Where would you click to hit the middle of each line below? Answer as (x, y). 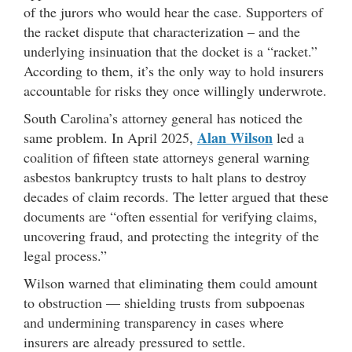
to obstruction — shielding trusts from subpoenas (164, 302)
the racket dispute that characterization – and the (162, 31)
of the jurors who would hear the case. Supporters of (173, 12)
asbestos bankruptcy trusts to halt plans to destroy (165, 177)
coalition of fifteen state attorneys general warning (167, 157)
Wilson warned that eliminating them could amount (170, 283)
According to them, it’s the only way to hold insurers (174, 71)
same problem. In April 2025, (110, 137)
